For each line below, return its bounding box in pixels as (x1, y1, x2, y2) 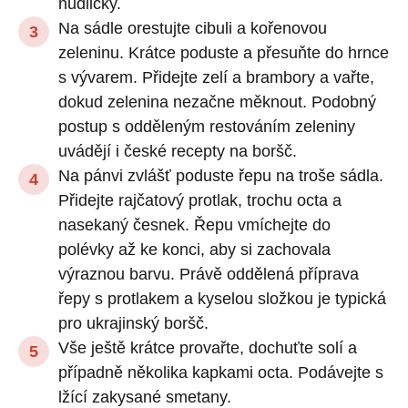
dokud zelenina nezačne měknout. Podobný (58, 92, 376, 111)
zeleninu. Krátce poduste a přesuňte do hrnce (58, 43, 389, 62)
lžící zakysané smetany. (58, 387, 231, 406)
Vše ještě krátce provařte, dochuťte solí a (58, 338, 357, 357)
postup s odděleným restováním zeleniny (58, 117, 355, 136)
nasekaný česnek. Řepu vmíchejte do (58, 215, 331, 234)
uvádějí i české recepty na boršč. (58, 141, 297, 160)
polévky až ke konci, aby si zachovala (58, 240, 331, 259)
